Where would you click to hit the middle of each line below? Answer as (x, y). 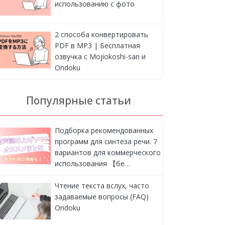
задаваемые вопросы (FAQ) (101, 197)
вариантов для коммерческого (107, 153)
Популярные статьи (78, 100)
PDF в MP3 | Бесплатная (97, 46)
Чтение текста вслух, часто (102, 186)
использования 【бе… (92, 164)
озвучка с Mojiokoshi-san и (100, 57)
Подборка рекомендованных (104, 131)
